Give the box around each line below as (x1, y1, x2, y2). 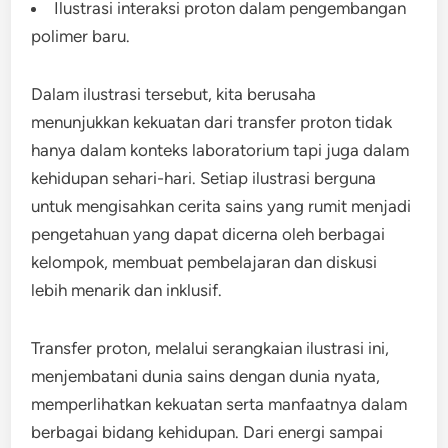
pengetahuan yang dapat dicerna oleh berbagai (31, 224, 386, 244)
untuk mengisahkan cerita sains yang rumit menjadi (31, 196, 412, 216)
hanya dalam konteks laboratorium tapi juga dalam (31, 140, 410, 160)
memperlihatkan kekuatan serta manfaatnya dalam (31, 394, 408, 414)
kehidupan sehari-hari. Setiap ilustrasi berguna (31, 168, 377, 188)
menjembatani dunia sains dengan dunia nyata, (31, 366, 381, 386)
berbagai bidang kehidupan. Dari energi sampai (31, 422, 384, 442)
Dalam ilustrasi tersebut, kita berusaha (31, 84, 317, 104)
